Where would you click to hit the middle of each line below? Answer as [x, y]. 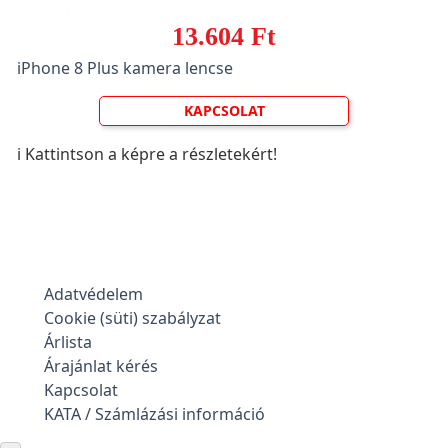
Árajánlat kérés [101, 366]
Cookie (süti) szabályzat [132, 318]
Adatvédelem [93, 294]
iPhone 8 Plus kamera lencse [125, 68]
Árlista [68, 342]
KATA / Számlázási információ [154, 414]
